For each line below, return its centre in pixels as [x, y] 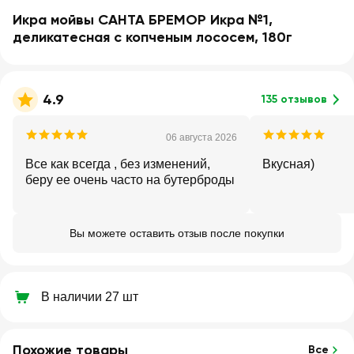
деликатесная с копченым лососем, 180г [153, 37]
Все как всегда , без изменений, [118, 164]
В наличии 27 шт [90, 297]
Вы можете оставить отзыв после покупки [177, 233]
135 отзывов [294, 99]
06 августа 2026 [201, 137]
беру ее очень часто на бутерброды [130, 180]
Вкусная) [288, 164]
